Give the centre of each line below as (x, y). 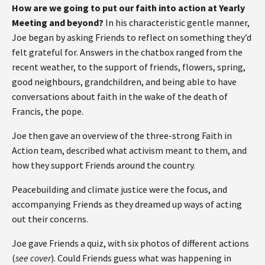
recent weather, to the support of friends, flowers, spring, (129, 67)
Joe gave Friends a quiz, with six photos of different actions (130, 243)
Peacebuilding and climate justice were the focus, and (119, 189)
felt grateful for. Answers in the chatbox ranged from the (127, 52)
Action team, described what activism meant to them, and (129, 150)
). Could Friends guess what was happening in (141, 258)
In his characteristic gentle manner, (177, 22)
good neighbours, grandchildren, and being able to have (124, 81)
